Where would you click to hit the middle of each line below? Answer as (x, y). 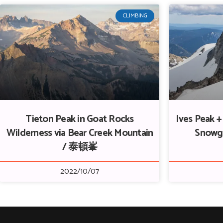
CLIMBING (135, 16)
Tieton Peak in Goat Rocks (80, 119)
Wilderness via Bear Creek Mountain (80, 133)
